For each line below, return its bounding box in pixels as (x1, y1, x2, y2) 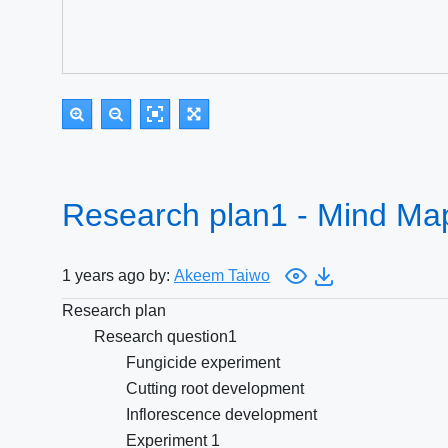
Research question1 (94, 328, 237, 345)
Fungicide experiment (126, 354, 280, 371)
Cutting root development (126, 380, 304, 397)
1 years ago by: (62, 267, 174, 284)
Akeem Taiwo (174, 267, 270, 284)
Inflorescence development (126, 406, 317, 423)
